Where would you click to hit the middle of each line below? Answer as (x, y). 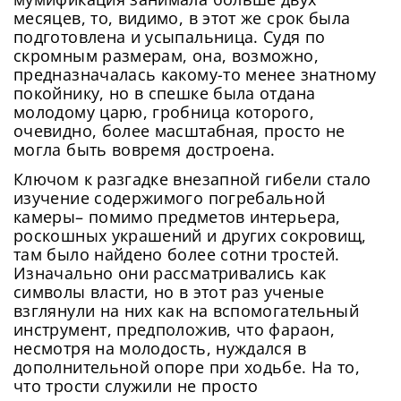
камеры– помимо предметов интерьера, (177, 216)
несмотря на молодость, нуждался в (160, 348)
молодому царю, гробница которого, (164, 111)
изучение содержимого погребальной (169, 197)
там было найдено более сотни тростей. (177, 254)
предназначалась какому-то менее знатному (195, 74)
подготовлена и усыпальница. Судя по (170, 36)
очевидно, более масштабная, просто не (179, 130)
